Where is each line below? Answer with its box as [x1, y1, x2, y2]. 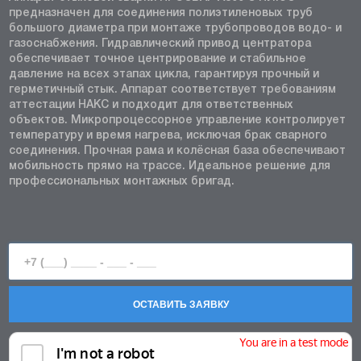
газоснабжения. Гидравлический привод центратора [9, 39, 311, 49]
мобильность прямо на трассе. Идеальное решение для [9, 161, 330, 172]
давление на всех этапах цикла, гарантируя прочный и [9, 69, 319, 80]
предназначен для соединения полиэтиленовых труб [9, 8, 313, 19]
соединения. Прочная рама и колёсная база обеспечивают [9, 146, 346, 156]
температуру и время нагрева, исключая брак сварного [9, 131, 327, 141]
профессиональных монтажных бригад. [9, 176, 234, 187]
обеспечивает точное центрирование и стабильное [9, 54, 306, 64]
